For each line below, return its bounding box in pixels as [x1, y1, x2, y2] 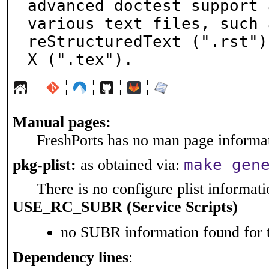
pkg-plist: [13, 156, 76, 174]
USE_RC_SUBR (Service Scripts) [13, 198, 238, 216]
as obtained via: [76, 156, 184, 174]
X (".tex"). [28, 50, 133, 68]
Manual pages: [13, 113, 111, 131]
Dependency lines [13, 249, 128, 266]
